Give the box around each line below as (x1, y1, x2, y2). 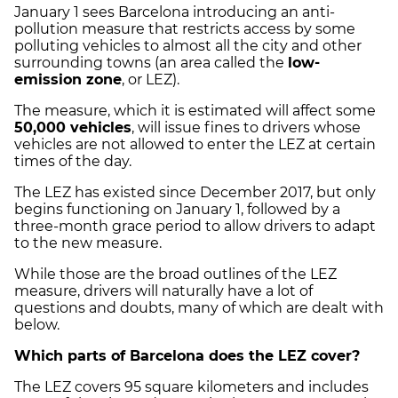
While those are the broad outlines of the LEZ (14, 265, 337, 283)
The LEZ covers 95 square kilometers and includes (14, 378, 369, 395)
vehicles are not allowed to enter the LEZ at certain (14, 135, 376, 153)
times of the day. (14, 152, 131, 170)
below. (14, 315, 63, 333)
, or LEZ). (122, 70, 179, 88)
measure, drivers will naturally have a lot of (14, 282, 313, 299)
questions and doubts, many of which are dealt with (14, 298, 384, 316)
